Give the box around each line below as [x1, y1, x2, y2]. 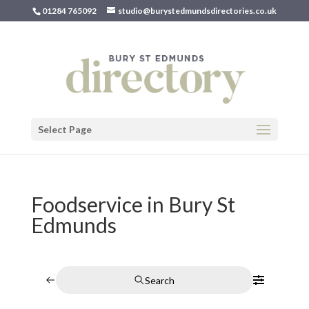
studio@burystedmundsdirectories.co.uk [117, 6, 277, 16]
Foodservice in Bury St [30, 192, 235, 217]
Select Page [37, 123, 92, 135]
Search [145, 274, 175, 286]
